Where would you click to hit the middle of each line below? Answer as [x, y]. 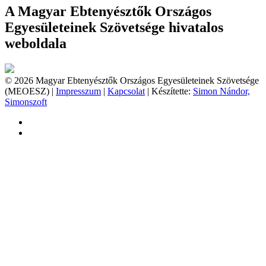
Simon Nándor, [221, 91]
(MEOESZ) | [30, 91]
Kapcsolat [126, 91]
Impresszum [78, 91]
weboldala [36, 44]
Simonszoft [26, 102]
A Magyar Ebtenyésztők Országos [108, 12]
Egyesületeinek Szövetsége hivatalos [114, 28]
